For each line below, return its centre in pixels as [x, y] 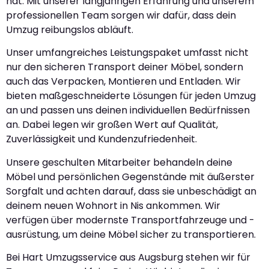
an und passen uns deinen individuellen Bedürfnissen [128, 110]
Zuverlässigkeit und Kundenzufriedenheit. [101, 139]
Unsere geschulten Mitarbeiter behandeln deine [119, 162]
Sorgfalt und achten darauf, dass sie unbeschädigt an [131, 191]
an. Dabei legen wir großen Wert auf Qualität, [112, 125]
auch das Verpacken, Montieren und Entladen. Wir [123, 82]
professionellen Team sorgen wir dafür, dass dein [121, 15]
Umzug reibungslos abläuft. [70, 29]
